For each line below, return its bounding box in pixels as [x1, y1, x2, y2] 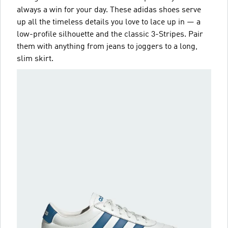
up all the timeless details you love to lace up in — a [17, 18, 201, 26]
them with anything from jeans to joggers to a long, [17, 42, 197, 51]
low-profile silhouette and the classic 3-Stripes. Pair [17, 30, 203, 39]
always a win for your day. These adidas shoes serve [17, 6, 201, 14]
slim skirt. [17, 54, 53, 63]
